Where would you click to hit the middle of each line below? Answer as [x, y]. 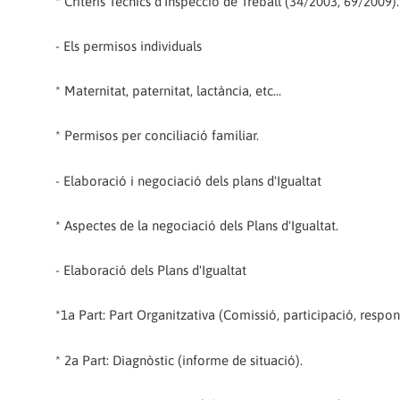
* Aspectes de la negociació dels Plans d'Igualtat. [197, 225]
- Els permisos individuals [129, 46]
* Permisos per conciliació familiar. [157, 136]
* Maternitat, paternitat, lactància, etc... [168, 91]
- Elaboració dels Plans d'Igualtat [151, 271]
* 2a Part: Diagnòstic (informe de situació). [179, 360]
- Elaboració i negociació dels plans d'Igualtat [188, 180]
